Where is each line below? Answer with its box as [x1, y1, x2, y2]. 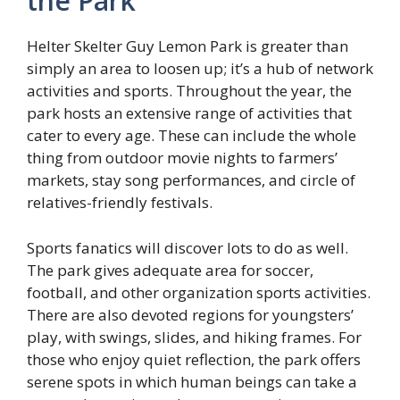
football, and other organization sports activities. [27, 281, 371, 303]
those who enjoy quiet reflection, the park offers [27, 348, 361, 370]
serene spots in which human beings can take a [27, 371, 357, 392]
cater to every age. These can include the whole [27, 125, 356, 146]
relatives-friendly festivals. [27, 192, 212, 213]
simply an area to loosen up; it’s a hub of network [27, 58, 373, 79]
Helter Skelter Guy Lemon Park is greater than [27, 36, 348, 57]
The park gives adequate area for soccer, [27, 259, 313, 280]
